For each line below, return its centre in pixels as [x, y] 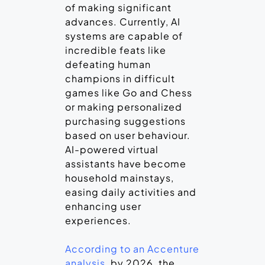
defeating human [108, 64]
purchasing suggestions [125, 121]
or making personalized [124, 107]
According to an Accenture [132, 249]
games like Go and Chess [129, 93]
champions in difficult [120, 79]
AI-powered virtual [112, 150]
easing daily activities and [131, 192]
